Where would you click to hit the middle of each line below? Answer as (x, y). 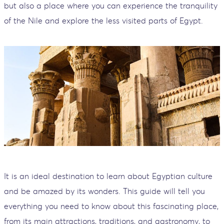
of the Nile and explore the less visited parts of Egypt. (103, 20)
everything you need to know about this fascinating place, (111, 206)
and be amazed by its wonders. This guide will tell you (104, 191)
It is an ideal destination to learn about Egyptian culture (108, 176)
